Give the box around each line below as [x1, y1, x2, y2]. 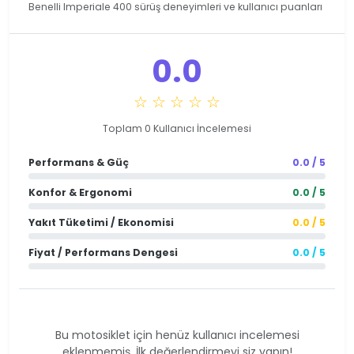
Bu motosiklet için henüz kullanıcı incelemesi [55, 327, 299, 344]
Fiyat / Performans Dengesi [28, 246, 178, 260]
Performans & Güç [28, 156, 129, 170]
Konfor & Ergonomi [28, 186, 132, 200]
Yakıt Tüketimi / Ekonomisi [28, 216, 174, 230]
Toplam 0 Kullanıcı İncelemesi [103, 122, 251, 136]
